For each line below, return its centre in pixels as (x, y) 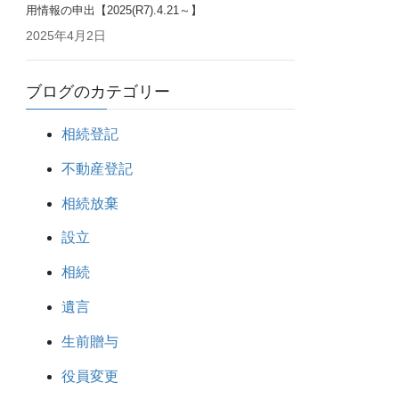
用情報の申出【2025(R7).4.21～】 (114, 10)
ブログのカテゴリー (98, 91)
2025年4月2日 (66, 35)
